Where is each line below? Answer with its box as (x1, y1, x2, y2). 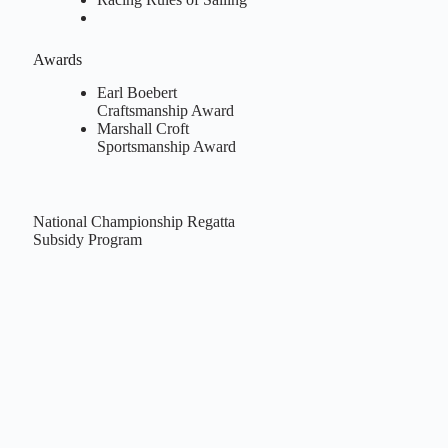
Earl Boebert (96, 84, 177, 102)
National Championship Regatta (32, 212, 235, 230)
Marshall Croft (96, 120, 189, 138)
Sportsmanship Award (96, 138, 236, 156)
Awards (32, 51, 82, 69)
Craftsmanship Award (96, 102, 234, 120)
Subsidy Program (32, 230, 142, 248)
